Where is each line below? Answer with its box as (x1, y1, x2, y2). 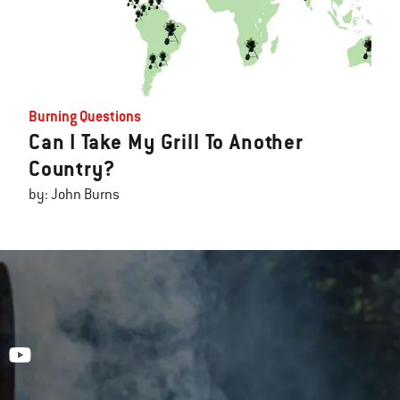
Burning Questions (29, 107, 141, 127)
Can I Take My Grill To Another (29, 129, 304, 156)
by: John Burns (29, 186, 120, 204)
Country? (29, 155, 115, 183)
